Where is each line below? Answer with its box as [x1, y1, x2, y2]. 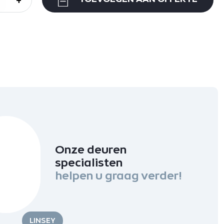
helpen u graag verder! [55, 168, 182, 182]
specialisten [55, 155, 122, 169]
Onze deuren [55, 142, 126, 156]
